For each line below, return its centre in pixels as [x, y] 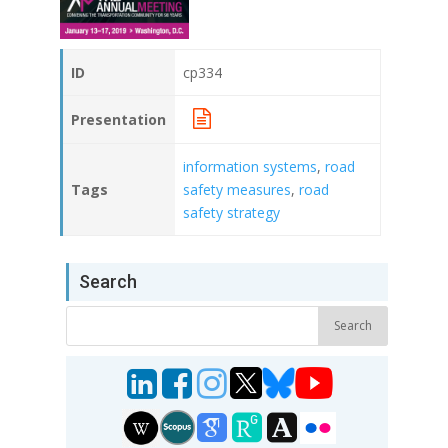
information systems [250, 166]
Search [108, 281]
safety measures [237, 189]
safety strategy [231, 212]
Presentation [118, 119]
